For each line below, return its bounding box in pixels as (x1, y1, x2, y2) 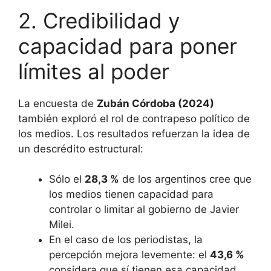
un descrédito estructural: (18, 142, 143, 155)
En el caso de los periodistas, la (49, 233, 203, 246)
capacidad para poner (18, 33, 237, 59)
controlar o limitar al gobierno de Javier (49, 203, 239, 216)
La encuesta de (18, 97, 97, 109)
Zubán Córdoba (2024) (97, 97, 214, 109)
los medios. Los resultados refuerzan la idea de (18, 127, 250, 140)
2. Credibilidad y (18, 7, 180, 33)
